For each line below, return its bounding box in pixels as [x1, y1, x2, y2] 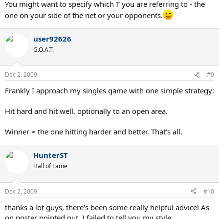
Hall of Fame [33, 162, 67, 170]
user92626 [33, 33, 71, 44]
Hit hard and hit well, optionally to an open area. [5, 106, 168, 116]
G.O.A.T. [33, 45, 54, 54]
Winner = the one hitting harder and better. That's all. [5, 127, 182, 136]
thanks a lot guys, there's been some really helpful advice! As [5, 202, 209, 212]
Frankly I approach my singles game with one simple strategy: [5, 86, 214, 95]
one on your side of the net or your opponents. [5, 10, 163, 20]
